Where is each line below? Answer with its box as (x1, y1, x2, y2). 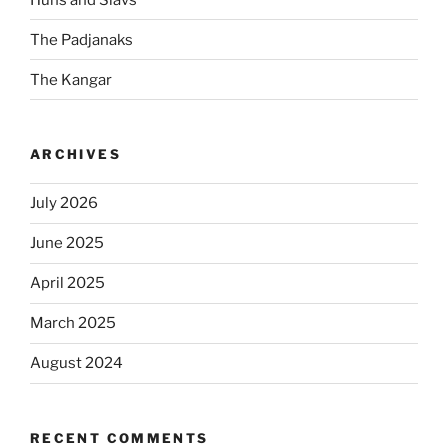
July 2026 (30, 194, 98, 213)
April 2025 (30, 274, 105, 293)
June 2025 (30, 234, 104, 253)
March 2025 (30, 314, 116, 333)
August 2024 (30, 354, 123, 373)
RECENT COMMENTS (30, 429, 209, 446)
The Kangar (30, 70, 112, 89)
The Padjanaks (30, 30, 133, 49)
